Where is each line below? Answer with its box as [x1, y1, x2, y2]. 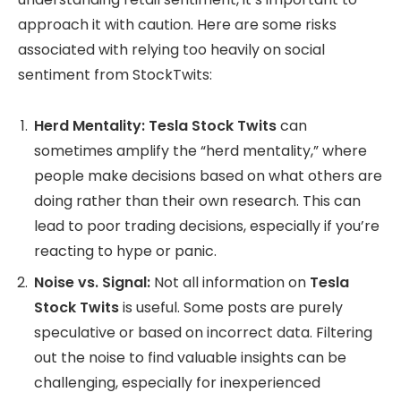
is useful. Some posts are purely [119, 297, 343, 319]
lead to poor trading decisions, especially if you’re [34, 216, 380, 237]
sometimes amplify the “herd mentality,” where [34, 141, 367, 162]
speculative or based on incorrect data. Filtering [34, 322, 372, 344]
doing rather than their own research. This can [34, 191, 361, 212]
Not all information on [150, 272, 310, 294]
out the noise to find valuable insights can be [34, 347, 346, 369]
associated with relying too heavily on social [18, 39, 325, 61]
